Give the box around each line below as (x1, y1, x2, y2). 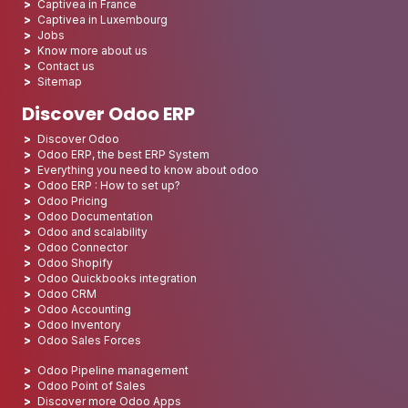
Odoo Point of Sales (37, 378, 146, 393)
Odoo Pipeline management (37, 362, 189, 377)
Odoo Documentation (37, 209, 153, 223)
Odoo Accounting (37, 301, 131, 316)
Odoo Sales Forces (37, 332, 141, 347)
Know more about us (37, 43, 148, 57)
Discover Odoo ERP (22, 100, 195, 127)
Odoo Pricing (37, 193, 107, 208)
